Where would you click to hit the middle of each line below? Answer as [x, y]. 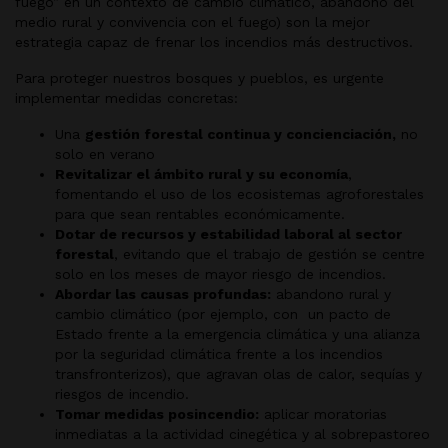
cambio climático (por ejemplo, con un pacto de [223, 313]
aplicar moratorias [323, 413]
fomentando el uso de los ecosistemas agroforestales [239, 193]
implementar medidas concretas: [126, 97]
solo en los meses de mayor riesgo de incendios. [220, 273]
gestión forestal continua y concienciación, [240, 133]
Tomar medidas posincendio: [157, 413]
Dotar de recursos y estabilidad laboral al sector [228, 233]
